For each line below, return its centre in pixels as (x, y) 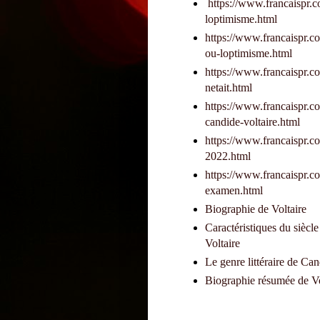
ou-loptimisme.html (249, 54)
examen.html (234, 191)
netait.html (229, 88)
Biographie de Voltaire (256, 209)
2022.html (228, 156)
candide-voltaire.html (252, 122)
